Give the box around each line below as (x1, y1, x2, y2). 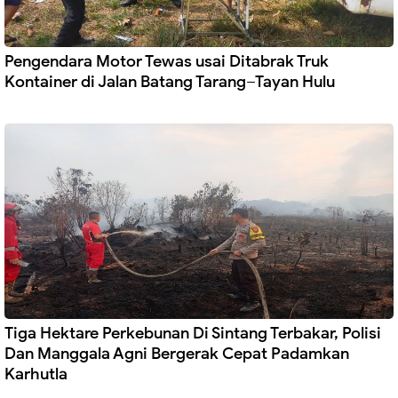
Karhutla (4, 364, 68, 385)
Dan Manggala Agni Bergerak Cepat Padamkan (4, 344, 349, 364)
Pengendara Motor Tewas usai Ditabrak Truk (4, 52, 329, 72)
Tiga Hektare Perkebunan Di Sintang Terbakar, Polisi (4, 323, 381, 344)
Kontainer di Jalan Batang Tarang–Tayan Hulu (4, 72, 335, 92)
